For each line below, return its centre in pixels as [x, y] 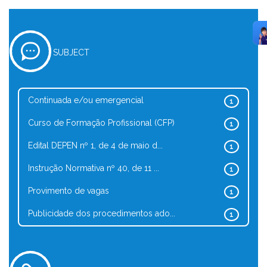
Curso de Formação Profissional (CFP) [101, 123]
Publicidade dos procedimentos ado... [102, 213]
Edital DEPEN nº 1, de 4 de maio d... [95, 145]
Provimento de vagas [69, 191]
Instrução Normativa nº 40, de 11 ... [94, 168]
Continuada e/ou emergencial [86, 100]
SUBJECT [71, 52]
